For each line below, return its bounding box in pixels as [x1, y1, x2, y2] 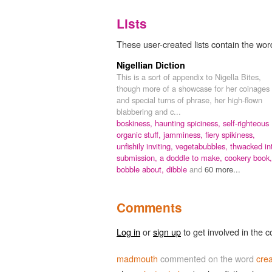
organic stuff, [117, 128, 163, 140]
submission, [117, 151, 160, 163]
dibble [166, 163, 189, 175]
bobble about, [117, 163, 166, 175]
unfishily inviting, [117, 140, 175, 152]
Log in [117, 225, 140, 238]
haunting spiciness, [155, 117, 223, 129]
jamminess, [163, 128, 205, 140]
